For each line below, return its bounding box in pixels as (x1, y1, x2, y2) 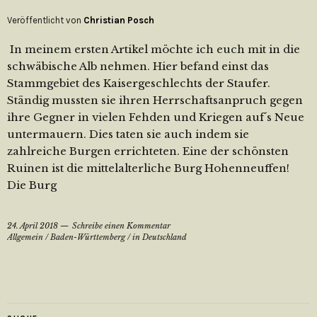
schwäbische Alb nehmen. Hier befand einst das (7, 59, 269, 73)
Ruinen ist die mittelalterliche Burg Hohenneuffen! (7, 161, 289, 175)
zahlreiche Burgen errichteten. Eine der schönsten (7, 144, 289, 158)
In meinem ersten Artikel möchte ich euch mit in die (7, 42, 300, 56)
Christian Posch (83, 15, 154, 25)
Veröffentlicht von (7, 15, 83, 25)
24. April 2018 (7, 221, 58, 231)
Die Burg (7, 178, 57, 192)
